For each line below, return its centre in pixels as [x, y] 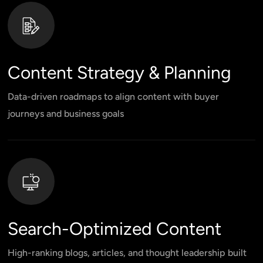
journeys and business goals [66, 113]
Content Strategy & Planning [120, 72]
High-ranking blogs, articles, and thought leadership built [127, 252]
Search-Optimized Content [115, 228]
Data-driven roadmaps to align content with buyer [114, 96]
